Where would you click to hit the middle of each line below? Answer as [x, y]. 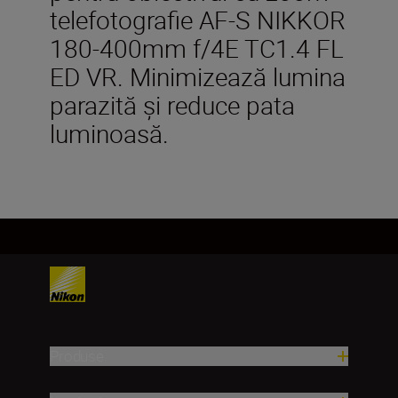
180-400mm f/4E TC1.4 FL [197, 48]
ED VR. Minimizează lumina [198, 76]
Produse [77, 355]
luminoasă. [109, 133]
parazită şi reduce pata [172, 104]
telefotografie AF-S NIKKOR [198, 19]
